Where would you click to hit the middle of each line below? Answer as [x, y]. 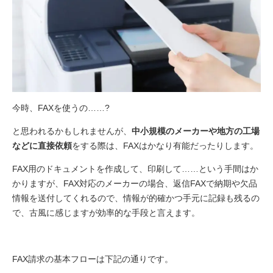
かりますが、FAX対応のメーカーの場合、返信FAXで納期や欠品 [135, 183]
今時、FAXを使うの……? [61, 108]
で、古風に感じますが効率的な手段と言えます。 [106, 212]
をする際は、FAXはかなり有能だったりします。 [165, 145]
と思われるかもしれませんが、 [72, 131]
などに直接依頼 [42, 145]
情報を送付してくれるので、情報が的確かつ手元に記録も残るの [136, 198]
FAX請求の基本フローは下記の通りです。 [93, 259]
